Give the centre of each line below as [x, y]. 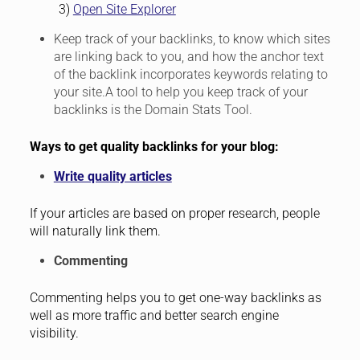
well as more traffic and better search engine [154, 316]
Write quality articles [112, 177]
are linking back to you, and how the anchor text [188, 57]
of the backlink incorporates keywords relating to [190, 75]
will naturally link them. [95, 231]
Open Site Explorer [124, 10]
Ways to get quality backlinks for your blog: [154, 147]
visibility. [54, 333]
